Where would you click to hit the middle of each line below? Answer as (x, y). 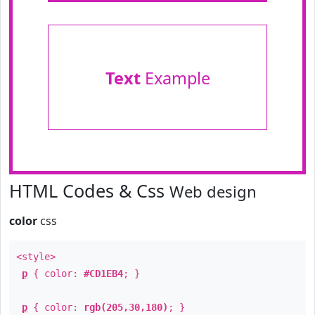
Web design (213, 191)
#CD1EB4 (103, 274)
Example (175, 78)
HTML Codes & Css (89, 191)
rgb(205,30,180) (126, 307)
